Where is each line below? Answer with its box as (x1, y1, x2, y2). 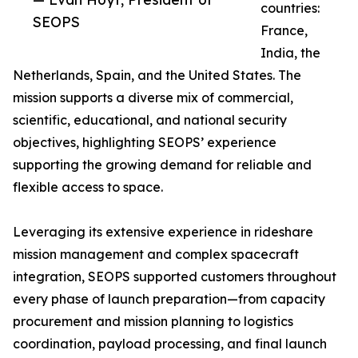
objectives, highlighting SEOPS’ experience (13, 134, 276, 151)
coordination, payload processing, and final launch (13, 336, 327, 352)
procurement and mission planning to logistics (13, 313, 293, 330)
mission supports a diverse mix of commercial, (13, 89, 293, 106)
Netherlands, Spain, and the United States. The (13, 67, 301, 84)
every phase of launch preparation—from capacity (13, 291, 325, 308)
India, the (261, 45, 320, 62)
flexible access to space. (13, 179, 163, 196)
